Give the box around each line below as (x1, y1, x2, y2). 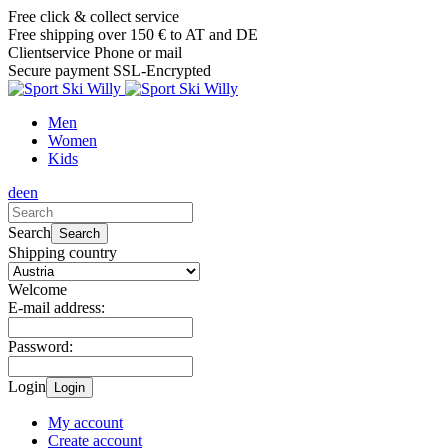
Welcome (8, 281, 67, 298)
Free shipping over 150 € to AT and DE (8, 26, 258, 43)
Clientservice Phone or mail (8, 44, 182, 61)
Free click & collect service (8, 8, 179, 25)
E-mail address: (8, 299, 105, 316)
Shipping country (8, 244, 117, 261)
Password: (8, 338, 73, 355)
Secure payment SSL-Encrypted (8, 62, 211, 79)
